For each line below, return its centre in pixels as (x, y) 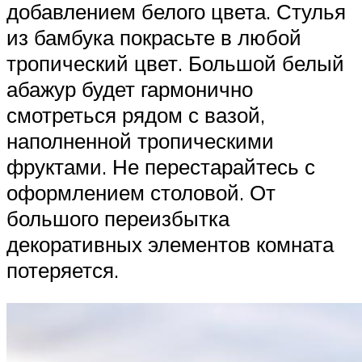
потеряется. (63, 269)
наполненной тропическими (140, 140)
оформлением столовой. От (141, 192)
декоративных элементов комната (170, 244)
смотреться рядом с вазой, (136, 114)
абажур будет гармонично (130, 88)
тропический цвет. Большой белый (175, 63)
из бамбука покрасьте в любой (154, 37)
